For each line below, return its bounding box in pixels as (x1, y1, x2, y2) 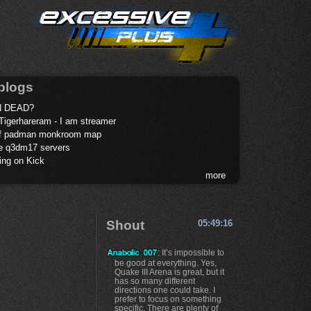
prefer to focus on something (114, 294, 221, 303)
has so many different (114, 276, 195, 285)
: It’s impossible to (158, 247, 225, 257)
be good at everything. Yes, (114, 258, 217, 267)
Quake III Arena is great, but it (114, 267, 224, 276)
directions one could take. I (114, 285, 215, 294)
